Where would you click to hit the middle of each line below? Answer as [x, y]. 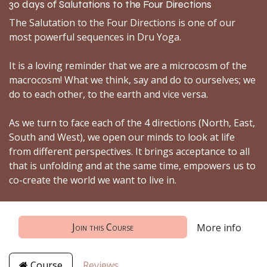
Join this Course [103, 227]
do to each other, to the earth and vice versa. [108, 94]
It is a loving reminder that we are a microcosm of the [128, 65]
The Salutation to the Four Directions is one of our [122, 22]
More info [219, 227]
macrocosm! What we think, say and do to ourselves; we [132, 80]
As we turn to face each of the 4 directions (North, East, [132, 122]
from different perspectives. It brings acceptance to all [129, 151]
